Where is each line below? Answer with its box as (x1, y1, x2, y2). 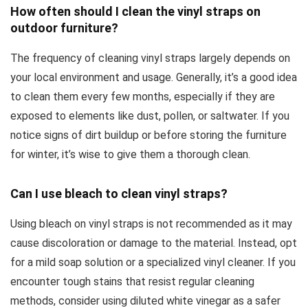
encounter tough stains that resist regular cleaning (10, 275, 254, 289)
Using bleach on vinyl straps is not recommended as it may (10, 217, 292, 231)
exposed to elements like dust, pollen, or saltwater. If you (10, 109, 289, 123)
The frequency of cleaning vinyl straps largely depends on (10, 52, 290, 65)
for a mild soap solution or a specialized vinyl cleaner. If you (10, 256, 296, 269)
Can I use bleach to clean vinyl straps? (10, 186, 228, 201)
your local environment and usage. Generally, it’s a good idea (10, 71, 297, 85)
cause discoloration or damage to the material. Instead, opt (10, 236, 297, 250)
